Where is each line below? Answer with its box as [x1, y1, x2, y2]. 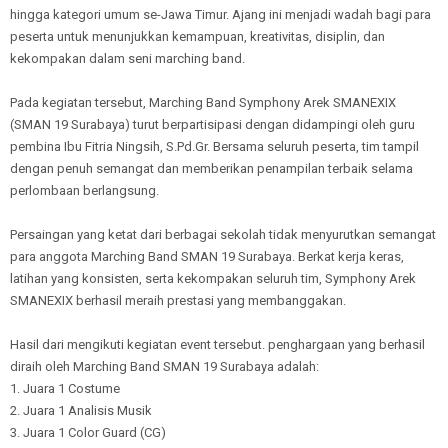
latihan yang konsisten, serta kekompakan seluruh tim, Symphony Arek [10, 271, 416, 287]
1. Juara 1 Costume [10, 381, 120, 397]
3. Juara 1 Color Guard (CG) [10, 425, 166, 441]
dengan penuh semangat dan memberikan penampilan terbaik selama [10, 161, 413, 177]
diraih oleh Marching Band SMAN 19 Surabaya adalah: [10, 359, 319, 375]
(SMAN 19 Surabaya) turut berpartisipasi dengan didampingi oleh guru [10, 117, 415, 133]
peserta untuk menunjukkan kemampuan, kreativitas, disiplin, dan [10, 29, 385, 45]
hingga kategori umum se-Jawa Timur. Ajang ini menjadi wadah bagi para [10, 7, 431, 23]
